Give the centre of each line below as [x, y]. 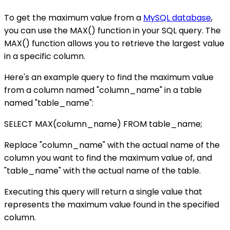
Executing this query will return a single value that [103, 192]
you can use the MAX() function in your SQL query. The [112, 31]
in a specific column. [45, 56]
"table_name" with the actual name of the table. [102, 171]
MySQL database [177, 18]
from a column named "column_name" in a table [103, 90]
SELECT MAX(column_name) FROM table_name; [103, 124]
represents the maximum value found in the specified [112, 205]
